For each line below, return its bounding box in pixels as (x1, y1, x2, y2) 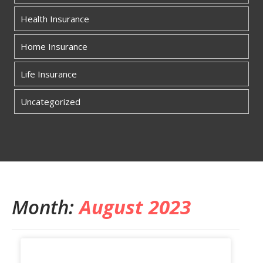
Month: (12, 194, 79, 221)
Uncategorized (21, 96, 80, 108)
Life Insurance (21, 68, 77, 80)
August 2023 (79, 194, 191, 221)
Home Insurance (21, 41, 87, 53)
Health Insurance (21, 13, 89, 25)
